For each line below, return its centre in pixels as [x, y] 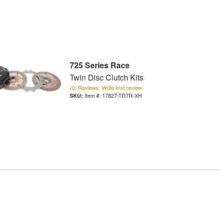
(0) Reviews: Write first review [106, 88]
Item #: [93, 96]
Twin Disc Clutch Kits [106, 78]
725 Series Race [99, 65]
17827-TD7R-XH [122, 96]
